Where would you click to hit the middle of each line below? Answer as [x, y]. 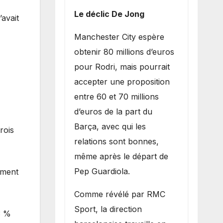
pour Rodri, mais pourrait [122, 66]
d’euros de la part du [113, 111]
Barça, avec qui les [110, 126]
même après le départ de [121, 156]
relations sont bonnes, [116, 141]
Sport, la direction [108, 209]
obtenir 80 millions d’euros [124, 52]
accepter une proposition [122, 81]
